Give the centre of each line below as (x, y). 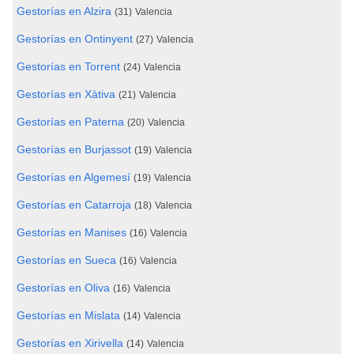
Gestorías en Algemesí (73, 177)
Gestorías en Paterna (70, 122)
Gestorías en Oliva (63, 288)
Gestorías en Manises (72, 232)
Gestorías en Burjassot (74, 149)
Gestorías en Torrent (68, 66)
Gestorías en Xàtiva (66, 94)
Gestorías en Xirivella (70, 343)
